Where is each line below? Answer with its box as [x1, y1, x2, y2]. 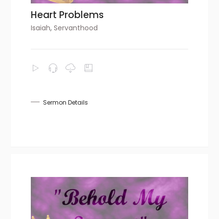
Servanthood [54, 22, 98, 33]
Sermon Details [43, 98, 88, 107]
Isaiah [31, 22, 51, 33]
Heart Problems [31, 8, 104, 22]
